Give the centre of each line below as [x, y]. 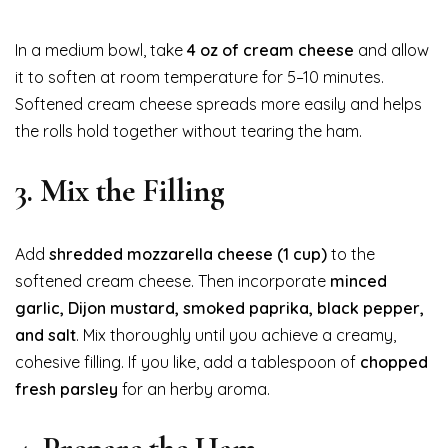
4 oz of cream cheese [270, 49]
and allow [391, 49]
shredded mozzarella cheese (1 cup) [188, 253]
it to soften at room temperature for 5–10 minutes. [199, 76]
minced [358, 280]
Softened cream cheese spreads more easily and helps [218, 103]
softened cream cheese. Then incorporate [172, 280]
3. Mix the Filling [120, 190]
